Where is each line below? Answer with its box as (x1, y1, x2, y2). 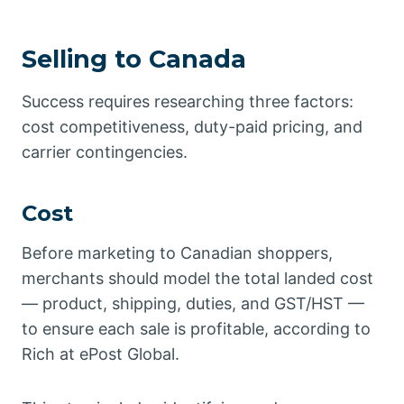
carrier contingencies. (22, 142, 188, 162)
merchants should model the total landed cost (22, 269, 373, 289)
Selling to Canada (22, 43, 246, 74)
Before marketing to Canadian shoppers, (22, 243, 333, 263)
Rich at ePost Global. (22, 344, 179, 364)
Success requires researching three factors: (22, 92, 353, 112)
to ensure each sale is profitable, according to (22, 319, 371, 339)
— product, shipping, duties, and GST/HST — (22, 294, 364, 314)
